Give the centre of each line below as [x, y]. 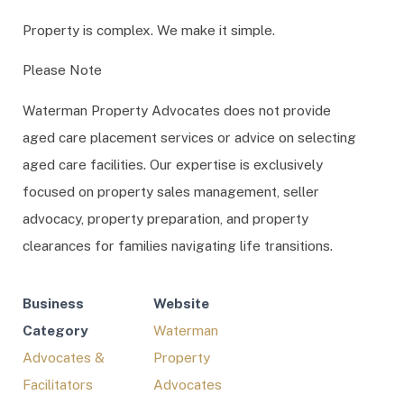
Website [182, 303]
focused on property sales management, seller [171, 191]
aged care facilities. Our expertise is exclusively [173, 164]
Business [53, 303]
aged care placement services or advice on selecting [189, 137]
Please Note [62, 70]
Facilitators [58, 385]
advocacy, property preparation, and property [165, 218]
